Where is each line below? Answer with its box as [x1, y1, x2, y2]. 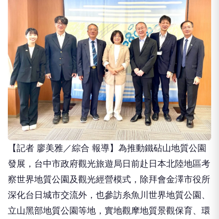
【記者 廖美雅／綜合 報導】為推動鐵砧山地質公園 [8, 143, 206, 153]
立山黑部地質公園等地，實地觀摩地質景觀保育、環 [8, 205, 210, 216]
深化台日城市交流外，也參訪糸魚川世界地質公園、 [8, 190, 210, 200]
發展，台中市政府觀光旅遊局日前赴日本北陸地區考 [8, 158, 210, 169]
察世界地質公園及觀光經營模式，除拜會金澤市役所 [8, 174, 210, 185]
